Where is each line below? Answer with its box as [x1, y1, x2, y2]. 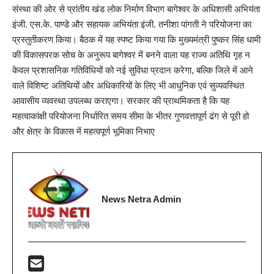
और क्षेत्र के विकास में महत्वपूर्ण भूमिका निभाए [12, 125, 155, 136]
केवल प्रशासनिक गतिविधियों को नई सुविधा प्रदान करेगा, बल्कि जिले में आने [12, 64, 253, 75]
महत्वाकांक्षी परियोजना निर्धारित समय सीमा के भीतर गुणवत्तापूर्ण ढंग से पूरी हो [12, 110, 249, 121]
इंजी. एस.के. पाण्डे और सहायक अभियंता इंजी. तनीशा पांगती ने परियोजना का [12, 18, 251, 29]
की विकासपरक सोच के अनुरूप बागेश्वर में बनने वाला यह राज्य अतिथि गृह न [12, 49, 250, 60]
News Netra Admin [102, 193, 181, 204]
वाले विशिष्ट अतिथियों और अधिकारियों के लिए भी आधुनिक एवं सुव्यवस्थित [12, 80, 244, 91]
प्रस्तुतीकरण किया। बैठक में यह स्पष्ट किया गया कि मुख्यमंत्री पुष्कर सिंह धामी [12, 34, 261, 45]
